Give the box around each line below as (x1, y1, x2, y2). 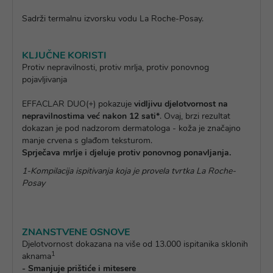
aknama (22, 250, 51, 262)
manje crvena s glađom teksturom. (22, 135, 152, 146)
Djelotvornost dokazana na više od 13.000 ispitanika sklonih (22, 238, 248, 250)
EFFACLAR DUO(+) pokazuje (22, 98, 132, 110)
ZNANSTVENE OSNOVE (22, 225, 130, 239)
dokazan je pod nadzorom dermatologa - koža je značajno (22, 122, 241, 134)
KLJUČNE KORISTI (22, 49, 107, 62)
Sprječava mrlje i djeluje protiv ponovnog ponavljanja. (22, 147, 231, 158)
